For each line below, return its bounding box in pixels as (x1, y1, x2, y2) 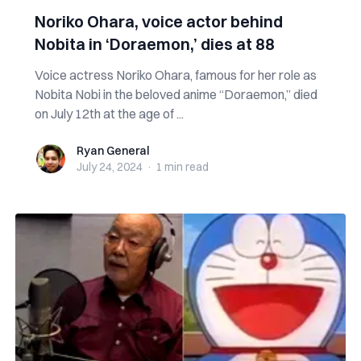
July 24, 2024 (76, 160, 143, 174)
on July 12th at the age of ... (34, 106, 184, 122)
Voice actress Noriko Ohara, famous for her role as (34, 67, 317, 83)
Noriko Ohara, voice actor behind (34, 11, 283, 31)
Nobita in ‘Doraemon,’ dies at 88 (34, 34, 275, 54)
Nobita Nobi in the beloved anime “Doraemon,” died (34, 86, 317, 102)
